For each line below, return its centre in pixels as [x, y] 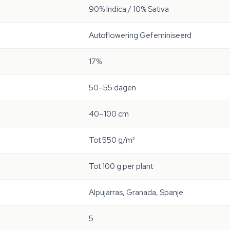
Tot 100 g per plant [121, 166]
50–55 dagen [112, 88]
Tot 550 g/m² [112, 140]
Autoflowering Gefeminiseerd [140, 35]
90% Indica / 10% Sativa [129, 9]
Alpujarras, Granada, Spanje [136, 193]
